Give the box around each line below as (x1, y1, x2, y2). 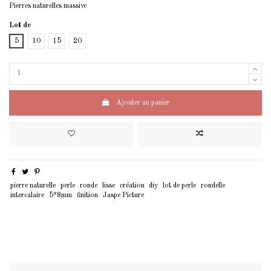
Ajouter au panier (116, 99, 170, 107)
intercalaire (10, 192, 45, 200)
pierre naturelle (10, 182, 56, 190)
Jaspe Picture (102, 192, 144, 200)
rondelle (200, 182, 225, 190)
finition (76, 192, 98, 200)
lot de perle (163, 182, 197, 190)
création (119, 182, 145, 190)
